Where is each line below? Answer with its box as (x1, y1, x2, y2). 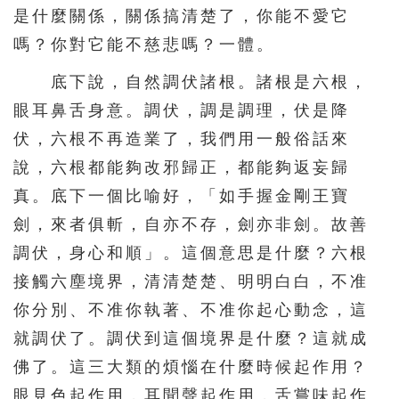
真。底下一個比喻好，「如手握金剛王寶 (13, 187, 350, 206)
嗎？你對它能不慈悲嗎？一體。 (13, 36, 275, 54)
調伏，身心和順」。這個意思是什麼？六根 (13, 244, 369, 263)
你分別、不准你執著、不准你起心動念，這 (13, 301, 369, 320)
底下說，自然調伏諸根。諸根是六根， (13, 73, 369, 92)
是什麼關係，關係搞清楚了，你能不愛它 (13, 7, 350, 26)
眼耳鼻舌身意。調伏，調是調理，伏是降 (13, 102, 350, 120)
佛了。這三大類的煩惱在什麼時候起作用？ (13, 358, 369, 377)
